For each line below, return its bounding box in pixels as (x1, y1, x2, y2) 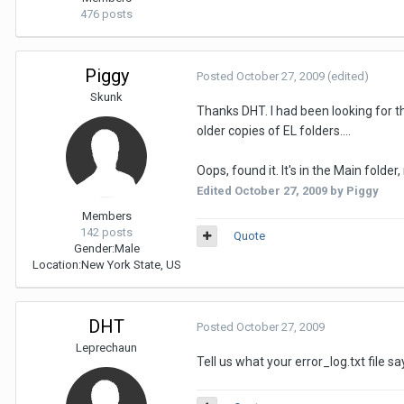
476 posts (80, 7, 133, 21)
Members (81, 209, 132, 223)
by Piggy (327, 184, 379, 197)
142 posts (80, 225, 133, 239)
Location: (32, 258, 81, 271)
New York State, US (80, 258, 181, 271)
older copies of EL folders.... (197, 124, 351, 138)
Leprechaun (76, 341, 137, 354)
